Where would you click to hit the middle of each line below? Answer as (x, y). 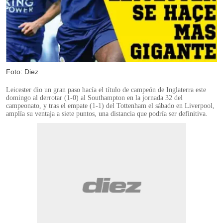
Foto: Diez (22, 72)
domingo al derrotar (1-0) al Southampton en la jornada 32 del (94, 98)
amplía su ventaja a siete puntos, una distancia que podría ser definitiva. (107, 114)
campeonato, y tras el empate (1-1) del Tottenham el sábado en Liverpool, (110, 106)
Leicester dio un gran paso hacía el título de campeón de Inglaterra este (106, 90)
